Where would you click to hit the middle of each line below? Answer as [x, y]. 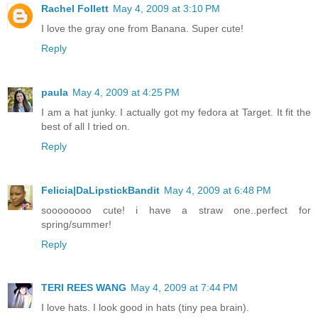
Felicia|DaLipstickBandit [100, 190]
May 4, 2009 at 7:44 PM [184, 288]
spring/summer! [76, 224]
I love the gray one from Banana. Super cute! [142, 28]
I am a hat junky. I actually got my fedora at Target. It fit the [176, 112]
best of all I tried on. [86, 126]
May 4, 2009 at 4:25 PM [126, 92]
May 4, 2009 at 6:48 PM [218, 190]
